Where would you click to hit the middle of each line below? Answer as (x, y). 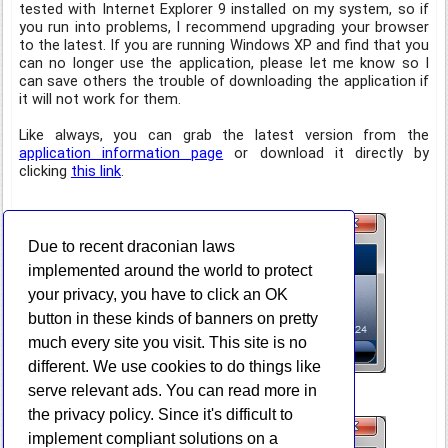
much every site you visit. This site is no (168, 342)
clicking (44, 171)
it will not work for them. (99, 99)
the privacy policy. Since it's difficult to (161, 414)
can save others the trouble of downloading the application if (224, 81)
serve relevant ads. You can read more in (173, 390)
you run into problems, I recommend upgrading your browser (224, 27)
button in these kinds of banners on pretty (173, 318)
